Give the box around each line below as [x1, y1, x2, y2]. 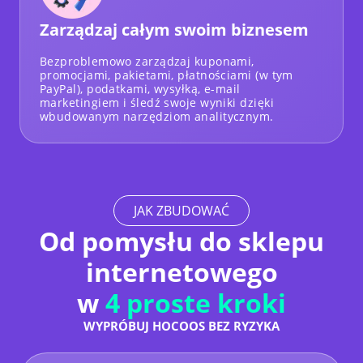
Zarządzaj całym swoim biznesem [40, 18, 309, 41]
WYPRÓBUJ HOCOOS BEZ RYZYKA [83, 317, 280, 334]
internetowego [85, 254, 278, 289]
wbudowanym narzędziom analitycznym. [40, 108, 274, 124]
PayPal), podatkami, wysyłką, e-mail [40, 80, 241, 96]
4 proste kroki [105, 284, 286, 320]
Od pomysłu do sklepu [39, 223, 324, 258]
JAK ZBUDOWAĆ [134, 201, 229, 220]
